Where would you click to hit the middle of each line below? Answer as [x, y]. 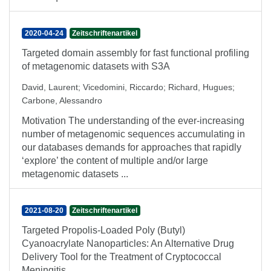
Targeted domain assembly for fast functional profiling [135, 53]
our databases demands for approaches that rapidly [132, 147]
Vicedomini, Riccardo [123, 87]
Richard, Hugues [200, 87]
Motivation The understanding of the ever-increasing [133, 121]
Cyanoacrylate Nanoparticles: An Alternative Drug [128, 243]
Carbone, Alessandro [62, 100]
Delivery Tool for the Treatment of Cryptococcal [122, 257]
